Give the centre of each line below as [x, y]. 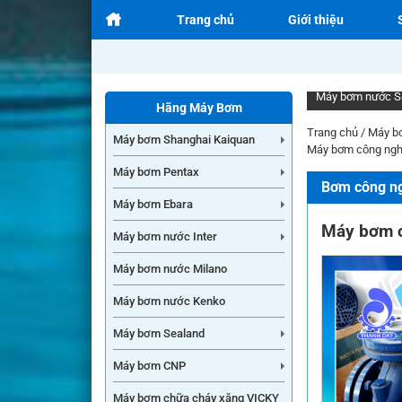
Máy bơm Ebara [153, 204]
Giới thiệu [316, 20]
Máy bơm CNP [149, 366]
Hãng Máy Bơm [199, 108]
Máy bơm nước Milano [170, 269]
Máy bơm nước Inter [165, 236]
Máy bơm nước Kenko [169, 301]
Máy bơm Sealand [159, 333]
